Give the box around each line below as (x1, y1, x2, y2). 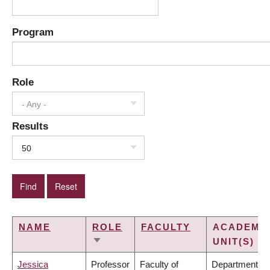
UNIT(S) (213, 236, 254, 247)
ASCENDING (92, 251, 158, 262)
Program (12, 27, 54, 38)
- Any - (22, 99, 46, 110)
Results (12, 121, 48, 132)
